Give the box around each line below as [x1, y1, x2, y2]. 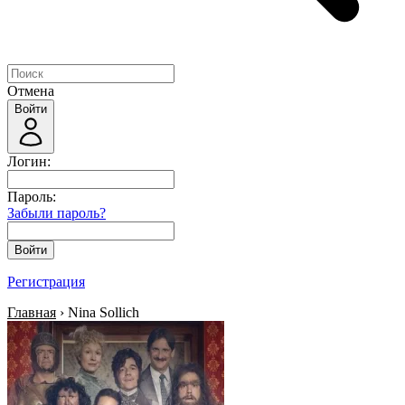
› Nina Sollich [56, 305, 139, 320]
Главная [7, 305, 56, 320]
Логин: [7, 154, 51, 169]
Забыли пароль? [7, 205, 106, 221]
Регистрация [7, 274, 85, 289]
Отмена [7, 83, 54, 99]
